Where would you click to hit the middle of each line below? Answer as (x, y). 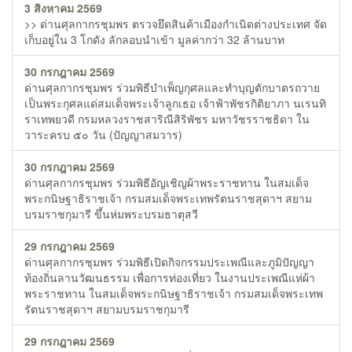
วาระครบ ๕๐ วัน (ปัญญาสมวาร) (103, 134)
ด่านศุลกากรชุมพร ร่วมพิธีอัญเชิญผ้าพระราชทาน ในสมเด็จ (167, 182)
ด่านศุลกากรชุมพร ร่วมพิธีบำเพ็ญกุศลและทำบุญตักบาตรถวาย (172, 87)
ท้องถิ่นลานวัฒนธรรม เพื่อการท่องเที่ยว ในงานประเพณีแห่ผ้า (170, 277)
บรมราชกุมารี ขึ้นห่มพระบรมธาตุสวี (111, 213)
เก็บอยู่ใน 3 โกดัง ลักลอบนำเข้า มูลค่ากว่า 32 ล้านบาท (154, 39)
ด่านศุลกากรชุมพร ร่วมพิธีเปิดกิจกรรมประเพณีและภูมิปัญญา (169, 261)
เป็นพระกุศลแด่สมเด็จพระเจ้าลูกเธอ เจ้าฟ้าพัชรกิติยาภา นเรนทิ (175, 103)
